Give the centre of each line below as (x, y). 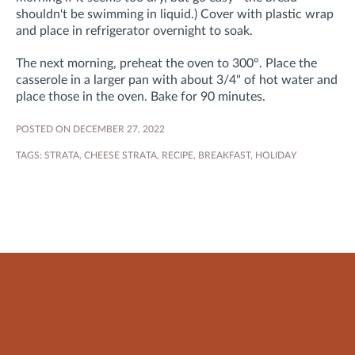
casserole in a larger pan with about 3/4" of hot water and (177, 80)
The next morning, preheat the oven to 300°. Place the (166, 64)
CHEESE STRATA (120, 156)
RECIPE (177, 156)
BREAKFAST (224, 156)
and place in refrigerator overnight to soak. (134, 31)
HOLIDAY (276, 156)
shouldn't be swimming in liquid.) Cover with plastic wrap (175, 15)
